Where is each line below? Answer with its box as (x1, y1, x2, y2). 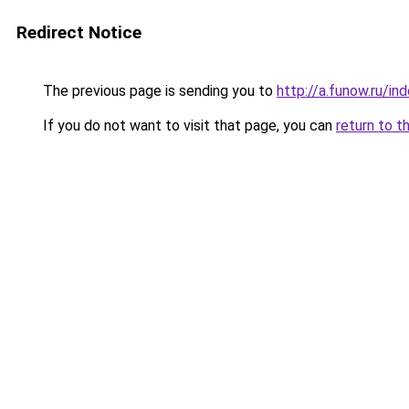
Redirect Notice (16, 22, 142, 43)
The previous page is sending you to (39, 82, 277, 100)
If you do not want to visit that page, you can (39, 117, 336, 134)
